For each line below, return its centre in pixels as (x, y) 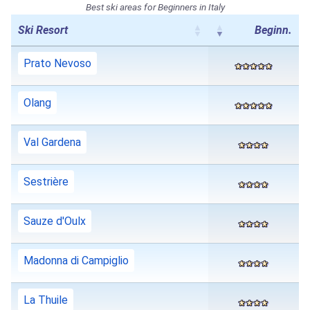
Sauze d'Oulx (55, 221)
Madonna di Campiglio (76, 261)
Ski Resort (43, 30)
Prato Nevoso (57, 64)
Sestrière (46, 182)
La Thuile (46, 300)
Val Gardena (52, 143)
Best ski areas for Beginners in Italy (155, 7)
